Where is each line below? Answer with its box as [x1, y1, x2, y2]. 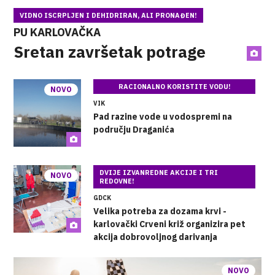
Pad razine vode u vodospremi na [93, 110, 233, 122]
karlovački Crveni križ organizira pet [93, 218, 246, 230]
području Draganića [93, 123, 175, 135]
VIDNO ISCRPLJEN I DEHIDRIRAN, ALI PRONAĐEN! [20, 10, 198, 20]
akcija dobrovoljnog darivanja [93, 231, 218, 242]
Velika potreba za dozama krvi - [93, 205, 227, 217]
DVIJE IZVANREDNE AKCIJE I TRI [99, 168, 219, 177]
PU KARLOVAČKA [14, 25, 101, 39]
